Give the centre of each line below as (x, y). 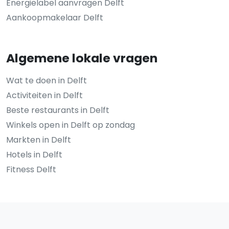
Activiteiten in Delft (44, 96)
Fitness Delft (31, 170)
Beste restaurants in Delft (58, 110)
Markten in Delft (39, 140)
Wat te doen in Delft (47, 81)
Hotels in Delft (34, 155)
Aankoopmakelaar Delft (55, 18)
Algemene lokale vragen (82, 58)
